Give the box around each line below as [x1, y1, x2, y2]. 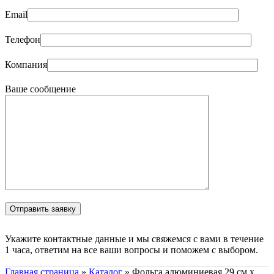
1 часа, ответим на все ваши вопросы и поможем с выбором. [5, 245, 258, 256]
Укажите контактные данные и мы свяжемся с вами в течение [5, 234, 264, 245]
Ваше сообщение [5, 84, 76, 95]
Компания [5, 59, 47, 70]
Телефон [5, 34, 40, 45]
